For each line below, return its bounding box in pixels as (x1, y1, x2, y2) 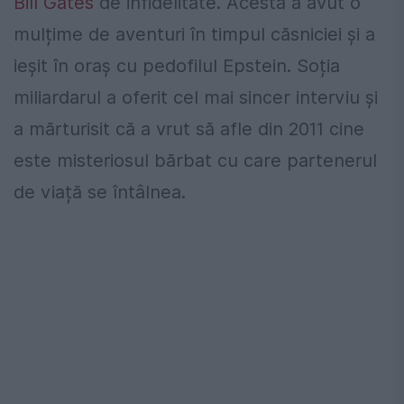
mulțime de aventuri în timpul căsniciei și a (14, 23, 375, 46)
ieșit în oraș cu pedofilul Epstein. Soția (14, 55, 340, 78)
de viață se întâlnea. (14, 181, 186, 204)
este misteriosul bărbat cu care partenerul (14, 150, 377, 172)
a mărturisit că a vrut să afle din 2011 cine (14, 118, 364, 141)
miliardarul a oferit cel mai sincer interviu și (14, 87, 378, 109)
